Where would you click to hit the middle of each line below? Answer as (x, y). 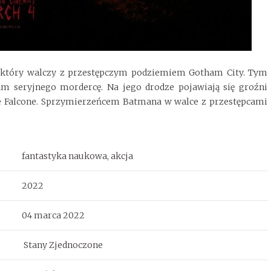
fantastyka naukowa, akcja (77, 156)
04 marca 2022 (53, 215)
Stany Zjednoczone (63, 245)
